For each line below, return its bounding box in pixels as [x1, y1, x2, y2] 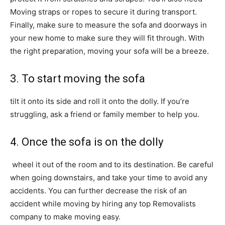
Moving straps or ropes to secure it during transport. [10, 7, 197, 17]
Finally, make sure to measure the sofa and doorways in [10, 20, 207, 30]
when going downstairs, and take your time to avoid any [10, 173, 207, 182]
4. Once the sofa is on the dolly [10, 136, 163, 148]
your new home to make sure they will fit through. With [10, 33, 204, 43]
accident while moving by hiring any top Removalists [10, 199, 196, 208]
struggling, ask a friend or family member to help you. [10, 109, 199, 119]
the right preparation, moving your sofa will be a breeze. [10, 46, 209, 56]
